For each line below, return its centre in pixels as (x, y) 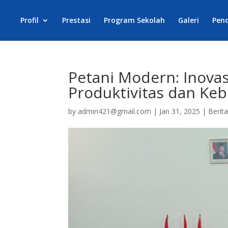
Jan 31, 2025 (180, 111)
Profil (30, 20)
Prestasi (76, 20)
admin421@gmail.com (115, 111)
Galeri (189, 20)
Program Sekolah (134, 20)
